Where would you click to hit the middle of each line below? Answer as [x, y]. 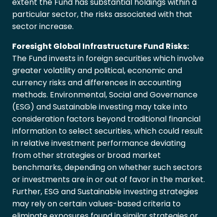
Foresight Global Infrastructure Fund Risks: [101, 46]
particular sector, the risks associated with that [102, 15]
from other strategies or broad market [86, 155]
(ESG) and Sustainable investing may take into [100, 107]
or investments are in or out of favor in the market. [108, 180]
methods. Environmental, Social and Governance [105, 95]
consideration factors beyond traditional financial [106, 119]
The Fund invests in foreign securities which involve [108, 59]
